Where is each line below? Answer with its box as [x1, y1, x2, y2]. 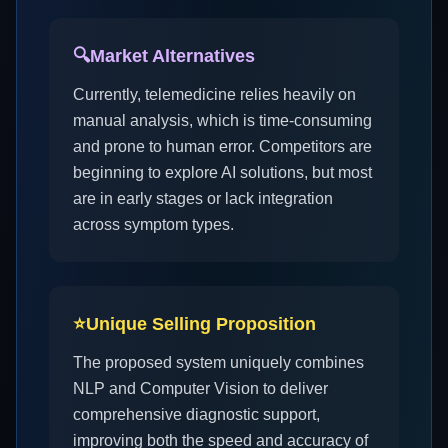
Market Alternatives [90, 46, 255, 66]
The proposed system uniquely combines [73, 354, 364, 371]
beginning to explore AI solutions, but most [73, 164, 372, 181]
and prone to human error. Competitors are [73, 138, 372, 155]
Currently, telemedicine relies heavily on [73, 86, 356, 103]
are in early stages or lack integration [73, 190, 333, 207]
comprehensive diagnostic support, [73, 406, 320, 423]
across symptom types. [73, 216, 234, 233]
